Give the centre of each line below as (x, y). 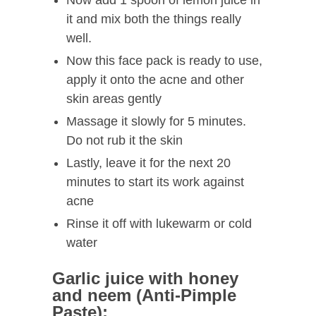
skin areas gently (114, 99)
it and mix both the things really (154, 19)
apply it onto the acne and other (155, 80)
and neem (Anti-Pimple (144, 296)
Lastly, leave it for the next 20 (148, 163)
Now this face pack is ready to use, (164, 61)
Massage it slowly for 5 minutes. (156, 122)
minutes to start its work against (155, 182)
